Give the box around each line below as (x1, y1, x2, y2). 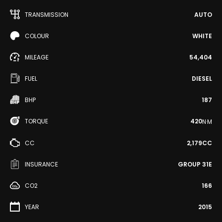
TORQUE (25, 117, 48, 125)
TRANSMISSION (25, 10, 68, 19)
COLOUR (25, 32, 49, 40)
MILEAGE (25, 53, 49, 61)
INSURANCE (25, 160, 58, 168)
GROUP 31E (178, 160, 212, 168)
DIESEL (192, 74, 212, 83)
